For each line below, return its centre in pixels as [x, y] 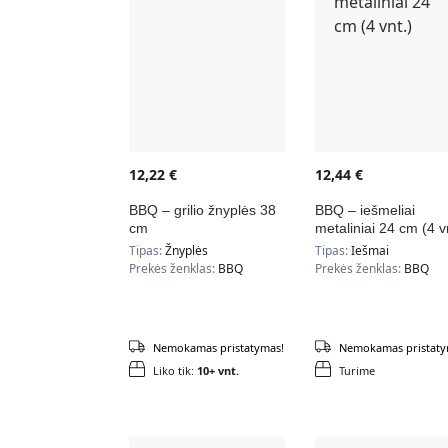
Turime [356, 370]
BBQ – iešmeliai [364, 209]
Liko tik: [174, 370]
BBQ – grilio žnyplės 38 [202, 209]
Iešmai [369, 250]
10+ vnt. [217, 370]
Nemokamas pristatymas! [218, 347]
